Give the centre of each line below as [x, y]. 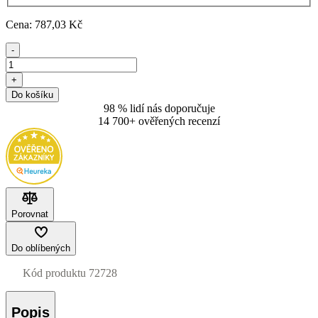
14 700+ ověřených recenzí [159, 121]
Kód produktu [54, 273]
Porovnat [30, 214]
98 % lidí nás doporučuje [159, 108]
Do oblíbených [41, 248]
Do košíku [32, 94]
